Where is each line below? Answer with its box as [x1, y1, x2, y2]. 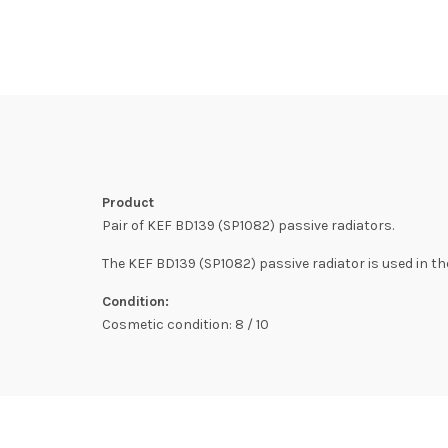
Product [102, 194, 154, 211]
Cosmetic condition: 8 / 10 [102, 316, 269, 333]
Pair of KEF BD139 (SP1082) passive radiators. [102, 217, 394, 234]
